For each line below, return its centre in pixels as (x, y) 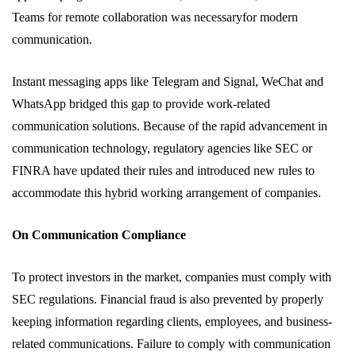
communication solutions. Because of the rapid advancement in (170, 126)
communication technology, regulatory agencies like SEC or (162, 149)
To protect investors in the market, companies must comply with (172, 277)
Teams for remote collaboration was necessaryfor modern (155, 17)
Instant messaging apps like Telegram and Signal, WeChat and (168, 82)
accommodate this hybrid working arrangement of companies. (166, 193)
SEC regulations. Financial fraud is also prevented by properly (168, 300)
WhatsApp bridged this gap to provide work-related (141, 104)
